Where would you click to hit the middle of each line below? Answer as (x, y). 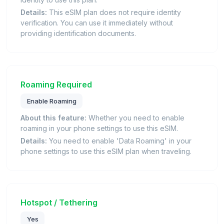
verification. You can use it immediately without (97, 23)
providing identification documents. (78, 33)
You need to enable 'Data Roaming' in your (119, 141)
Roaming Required (56, 85)
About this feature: (53, 118)
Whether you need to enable (135, 118)
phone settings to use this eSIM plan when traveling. (106, 151)
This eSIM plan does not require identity (114, 12)
